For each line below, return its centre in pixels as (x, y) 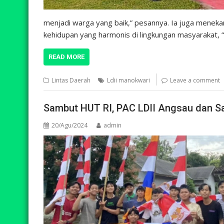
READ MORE (66, 57)
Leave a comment (195, 80)
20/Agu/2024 (69, 125)
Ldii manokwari (128, 80)
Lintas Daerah (71, 80)
